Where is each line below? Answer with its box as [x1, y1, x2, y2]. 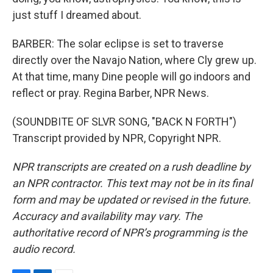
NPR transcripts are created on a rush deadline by [12, 160, 250, 173]
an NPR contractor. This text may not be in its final [12, 177, 252, 190]
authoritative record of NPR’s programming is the [12, 226, 247, 239]
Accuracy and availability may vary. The [12, 210, 202, 222]
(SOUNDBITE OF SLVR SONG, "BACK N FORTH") [12, 115, 236, 128]
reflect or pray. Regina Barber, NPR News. [12, 87, 209, 99]
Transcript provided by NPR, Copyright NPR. [12, 132, 221, 144]
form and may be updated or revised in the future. [12, 193, 251, 206]
